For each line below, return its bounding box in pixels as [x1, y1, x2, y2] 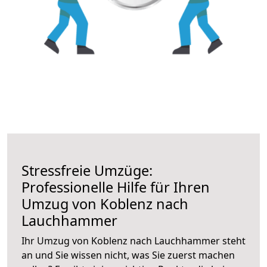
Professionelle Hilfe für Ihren [21, 177, 210, 197]
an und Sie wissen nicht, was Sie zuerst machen [21, 248, 235, 262]
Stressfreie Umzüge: [21, 160, 153, 180]
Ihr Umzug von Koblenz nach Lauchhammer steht [21, 234, 246, 247]
